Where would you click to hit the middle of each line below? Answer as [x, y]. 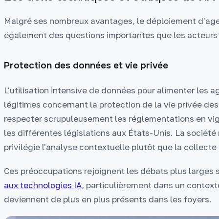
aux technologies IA [43, 185]
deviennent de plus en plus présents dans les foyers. [108, 199]
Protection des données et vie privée [86, 65]
